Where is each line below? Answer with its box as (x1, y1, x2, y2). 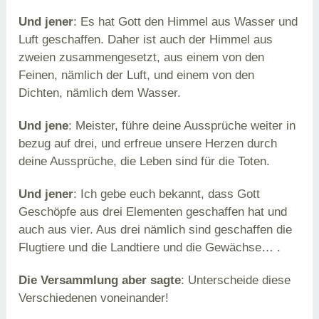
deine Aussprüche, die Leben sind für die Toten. (19, 154, 271, 168)
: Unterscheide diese (181, 273, 291, 288)
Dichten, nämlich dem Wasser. (19, 85, 182, 100)
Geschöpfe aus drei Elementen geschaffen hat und (19, 205, 288, 219)
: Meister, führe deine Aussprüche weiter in (68, 118, 296, 132)
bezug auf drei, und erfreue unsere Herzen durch (19, 136, 278, 150)
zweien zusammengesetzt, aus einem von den (19, 50, 265, 64)
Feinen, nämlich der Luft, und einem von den (19, 68, 255, 82)
